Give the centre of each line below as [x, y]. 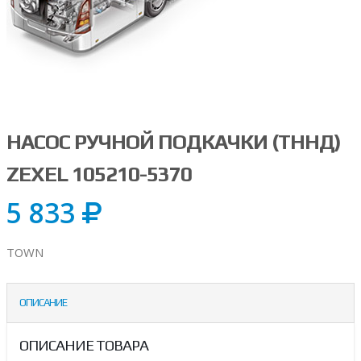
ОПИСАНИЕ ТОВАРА [84, 346]
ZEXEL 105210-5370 [99, 174]
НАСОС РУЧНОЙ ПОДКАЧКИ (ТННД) [174, 142]
